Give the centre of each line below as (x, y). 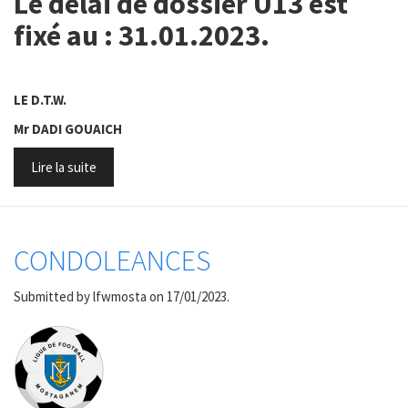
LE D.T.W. (40, 100)
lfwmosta (120, 296)
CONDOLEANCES (112, 260)
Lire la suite (64, 167)
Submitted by (53, 296)
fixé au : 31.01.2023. (142, 36)
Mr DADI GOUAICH (68, 128)
